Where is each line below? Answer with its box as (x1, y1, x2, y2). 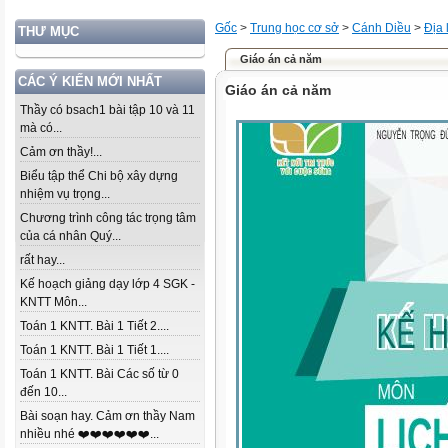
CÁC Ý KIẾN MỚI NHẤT (18, 74, 162, 89)
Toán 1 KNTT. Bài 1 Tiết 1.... (20, 343, 169, 357)
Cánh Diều (352, 21, 411, 35)
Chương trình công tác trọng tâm (20, 211, 196, 225)
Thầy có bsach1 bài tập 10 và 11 (20, 103, 195, 117)
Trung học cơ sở (250, 21, 339, 35)
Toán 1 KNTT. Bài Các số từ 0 (20, 367, 179, 381)
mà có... (20, 121, 62, 135)
